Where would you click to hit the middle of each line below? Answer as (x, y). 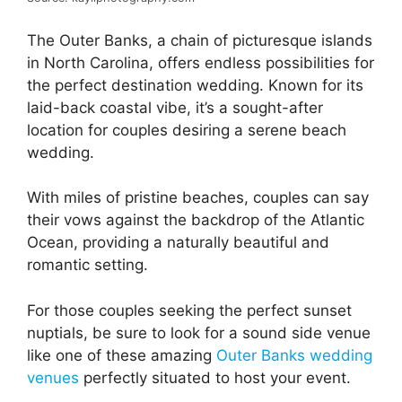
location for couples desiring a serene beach (187, 130)
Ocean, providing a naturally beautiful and (178, 243)
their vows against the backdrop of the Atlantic (196, 220)
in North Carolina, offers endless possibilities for (201, 62)
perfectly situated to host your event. (217, 377)
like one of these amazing (122, 355)
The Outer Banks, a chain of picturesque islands (200, 40)
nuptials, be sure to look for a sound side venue (199, 332)
